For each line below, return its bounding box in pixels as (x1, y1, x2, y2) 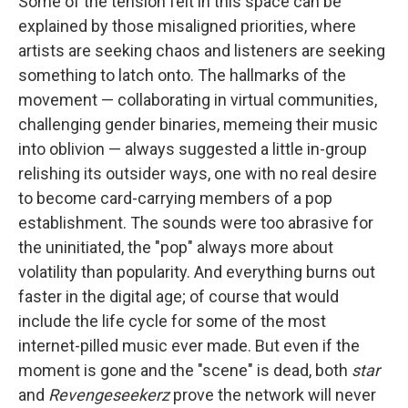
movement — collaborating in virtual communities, (18, 89, 377, 109)
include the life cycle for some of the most (18, 311, 326, 331)
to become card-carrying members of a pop (18, 188, 332, 208)
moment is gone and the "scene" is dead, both (18, 360, 352, 380)
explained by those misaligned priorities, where (18, 15, 356, 36)
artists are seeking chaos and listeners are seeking (18, 40, 385, 60)
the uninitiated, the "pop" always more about (18, 237, 333, 257)
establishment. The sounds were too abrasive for (18, 212, 373, 232)
